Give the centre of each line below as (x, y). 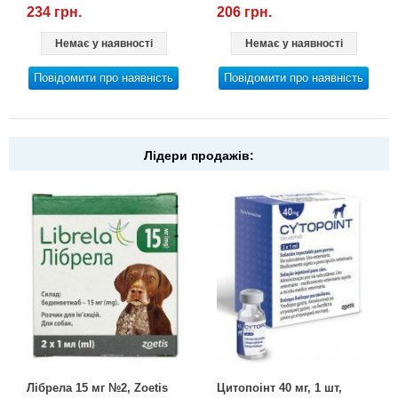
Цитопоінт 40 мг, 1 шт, (280, 387)
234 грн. (55, 12)
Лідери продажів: (199, 155)
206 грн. (245, 12)
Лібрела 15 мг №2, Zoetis (98, 387)
